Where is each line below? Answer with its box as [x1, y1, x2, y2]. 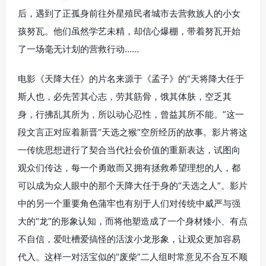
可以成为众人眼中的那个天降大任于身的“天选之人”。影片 [18, 180, 248, 191]
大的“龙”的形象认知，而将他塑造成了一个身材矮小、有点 [18, 216, 248, 227]
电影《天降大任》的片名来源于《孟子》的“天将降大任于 [18, 73, 244, 84]
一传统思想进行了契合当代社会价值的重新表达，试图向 [18, 144, 240, 156]
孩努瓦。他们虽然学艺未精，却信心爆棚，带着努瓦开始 [18, 26, 240, 37]
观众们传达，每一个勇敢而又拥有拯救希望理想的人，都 [18, 162, 240, 173]
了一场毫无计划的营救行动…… [18, 43, 139, 55]
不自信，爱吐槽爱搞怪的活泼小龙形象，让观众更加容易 [18, 233, 240, 245]
